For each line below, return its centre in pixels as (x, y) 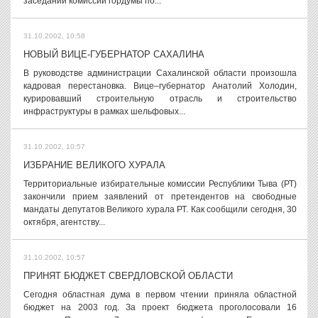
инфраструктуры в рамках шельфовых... (104, 111)
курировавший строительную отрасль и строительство (160, 99)
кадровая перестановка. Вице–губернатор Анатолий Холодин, (160, 86)
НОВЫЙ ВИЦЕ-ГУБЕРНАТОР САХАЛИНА (114, 54)
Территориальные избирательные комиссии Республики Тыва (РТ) (160, 184)
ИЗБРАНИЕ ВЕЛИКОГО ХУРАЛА (94, 165)
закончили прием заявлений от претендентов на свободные (160, 197)
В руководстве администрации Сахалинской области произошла (160, 73)
